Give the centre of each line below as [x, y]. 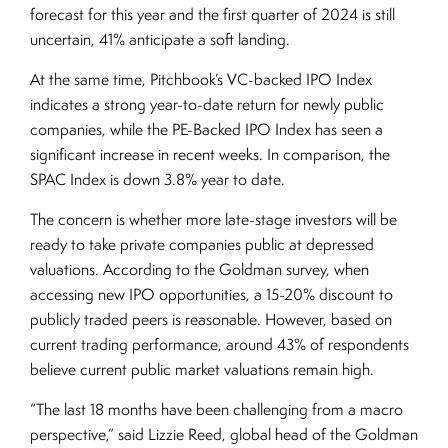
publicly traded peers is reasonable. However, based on [211, 319]
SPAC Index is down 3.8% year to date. [157, 179]
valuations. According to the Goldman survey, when [199, 269]
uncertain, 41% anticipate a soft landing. [160, 39]
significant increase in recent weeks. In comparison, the [210, 154]
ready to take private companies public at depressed [202, 244]
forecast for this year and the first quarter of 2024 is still [212, 14]
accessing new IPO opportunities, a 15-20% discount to [211, 294]
